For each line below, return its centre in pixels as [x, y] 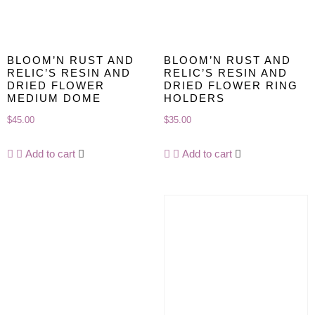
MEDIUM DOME [54, 98]
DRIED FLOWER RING [231, 86]
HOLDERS [194, 98]
